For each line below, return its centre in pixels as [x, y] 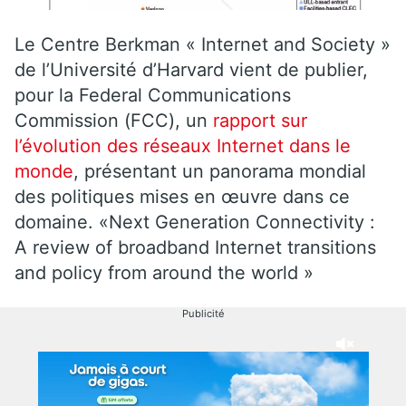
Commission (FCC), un [114, 120]
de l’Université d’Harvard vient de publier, [191, 69]
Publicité [203, 313]
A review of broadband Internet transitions [195, 247]
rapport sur [260, 120]
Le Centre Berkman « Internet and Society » [203, 44]
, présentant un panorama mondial [220, 171]
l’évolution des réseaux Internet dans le [183, 145]
